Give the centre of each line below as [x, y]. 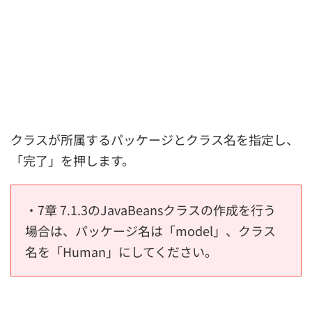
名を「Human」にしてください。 [121, 251]
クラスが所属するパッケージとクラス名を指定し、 [155, 139]
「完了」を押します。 [72, 160]
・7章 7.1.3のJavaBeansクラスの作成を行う [150, 210]
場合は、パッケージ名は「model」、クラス [150, 231]
